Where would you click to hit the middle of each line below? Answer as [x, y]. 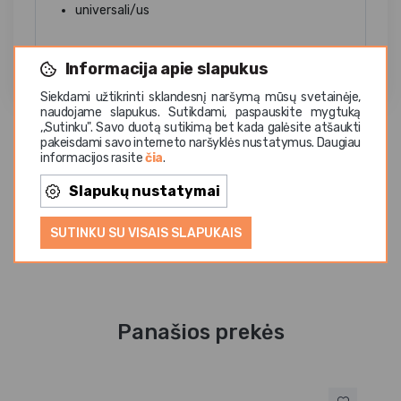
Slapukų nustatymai [145, 191]
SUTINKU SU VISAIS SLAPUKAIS [146, 233]
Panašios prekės [200, 332]
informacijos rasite [93, 158]
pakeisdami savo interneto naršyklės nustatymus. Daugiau [200, 142]
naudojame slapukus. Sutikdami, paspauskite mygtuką [200, 112]
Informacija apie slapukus [166, 68]
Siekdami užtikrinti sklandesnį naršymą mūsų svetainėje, [200, 97]
